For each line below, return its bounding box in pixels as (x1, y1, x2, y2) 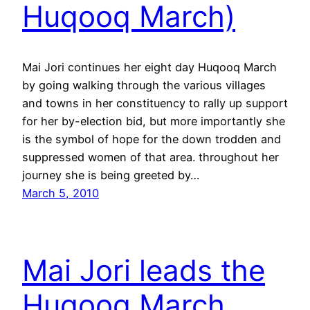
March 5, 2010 (22, 185, 99, 200)
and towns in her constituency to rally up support (22, 95, 288, 110)
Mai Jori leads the (22, 253, 265, 289)
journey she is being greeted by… (22, 167, 199, 182)
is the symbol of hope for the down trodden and (22, 131, 281, 146)
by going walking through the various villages (22, 77, 266, 92)
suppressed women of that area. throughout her (22, 149, 279, 164)
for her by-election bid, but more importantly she (22, 113, 285, 128)
